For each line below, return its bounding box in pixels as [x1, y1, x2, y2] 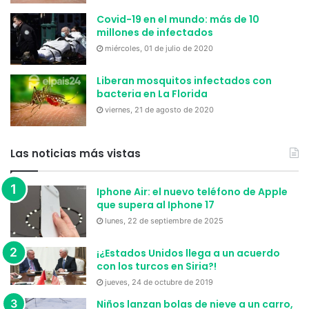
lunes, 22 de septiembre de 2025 [105, 216, 223, 226]
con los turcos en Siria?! [97, 259, 217, 274]
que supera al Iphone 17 [97, 198, 215, 212]
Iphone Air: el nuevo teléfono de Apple [97, 185, 288, 199]
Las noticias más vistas [10, 146, 141, 161]
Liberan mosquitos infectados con [97, 74, 272, 88]
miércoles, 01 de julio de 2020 [105, 43, 213, 54]
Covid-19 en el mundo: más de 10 [97, 12, 259, 27]
